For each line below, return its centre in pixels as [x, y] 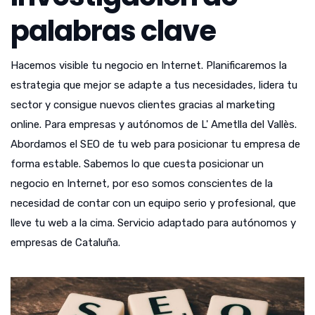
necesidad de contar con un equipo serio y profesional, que [153, 204]
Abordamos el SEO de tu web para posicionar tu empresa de [155, 144]
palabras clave [113, 31]
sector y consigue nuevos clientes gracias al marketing [143, 105]
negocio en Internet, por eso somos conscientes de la [142, 184]
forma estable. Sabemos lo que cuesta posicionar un [137, 164]
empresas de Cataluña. [65, 243]
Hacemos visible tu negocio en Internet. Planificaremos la [149, 66]
